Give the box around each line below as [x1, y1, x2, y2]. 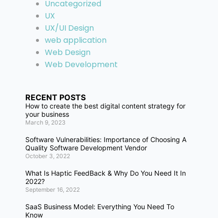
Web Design [45, 47, 91, 58]
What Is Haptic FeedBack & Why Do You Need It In [25, 169, 186, 177]
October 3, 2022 [25, 152, 70, 160]
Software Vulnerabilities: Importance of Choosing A [25, 136, 186, 144]
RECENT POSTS [25, 93, 86, 102]
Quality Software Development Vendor [25, 144, 147, 152]
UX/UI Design [45, 22, 94, 34]
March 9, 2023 [25, 119, 66, 126]
